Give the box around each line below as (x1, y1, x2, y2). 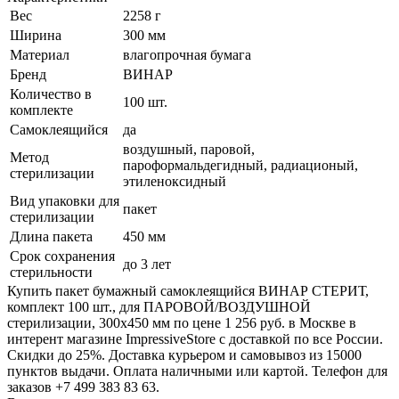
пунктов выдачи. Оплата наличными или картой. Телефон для (7, 363, 387, 379)
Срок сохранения (10, 248, 115, 265)
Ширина (10, 28, 61, 44)
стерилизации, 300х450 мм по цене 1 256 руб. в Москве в (7, 315, 356, 331)
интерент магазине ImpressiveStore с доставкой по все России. (7, 331, 383, 347)
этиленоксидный (123, 174, 226, 190)
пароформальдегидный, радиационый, (123, 158, 358, 174)
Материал (10, 47, 69, 63)
